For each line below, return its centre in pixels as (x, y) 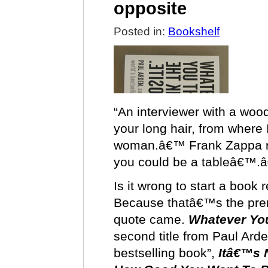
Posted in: (141, 31)
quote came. (151, 219)
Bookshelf (194, 31)
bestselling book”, (166, 253)
